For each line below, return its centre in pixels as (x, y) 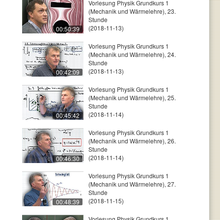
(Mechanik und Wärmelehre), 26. (132, 141)
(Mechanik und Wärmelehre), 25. (132, 97)
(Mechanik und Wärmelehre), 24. (132, 54)
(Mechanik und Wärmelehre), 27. (132, 184)
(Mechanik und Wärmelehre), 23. (132, 11)
